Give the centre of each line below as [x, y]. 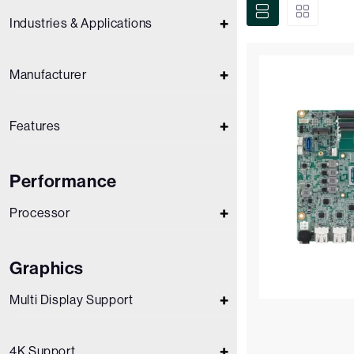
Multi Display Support [72, 300]
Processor [40, 213]
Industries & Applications [81, 23]
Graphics [47, 268]
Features [36, 126]
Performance [64, 181]
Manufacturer [48, 75]
